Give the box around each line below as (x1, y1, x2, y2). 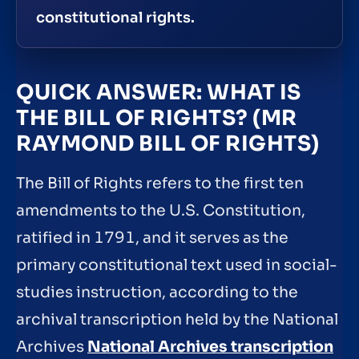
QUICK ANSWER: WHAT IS (16, 79, 301, 106)
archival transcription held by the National (16, 309, 338, 329)
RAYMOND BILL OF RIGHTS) (16, 130, 320, 157)
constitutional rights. (36, 8, 195, 26)
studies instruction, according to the (16, 282, 298, 302)
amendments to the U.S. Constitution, (16, 200, 305, 220)
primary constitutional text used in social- (16, 255, 337, 275)
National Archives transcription (87, 337, 333, 357)
